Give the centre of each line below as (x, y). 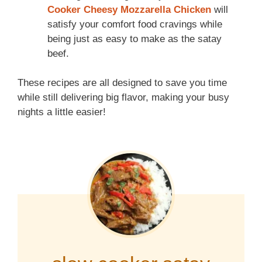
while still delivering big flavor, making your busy (123, 98)
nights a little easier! (62, 112)
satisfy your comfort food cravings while (135, 24)
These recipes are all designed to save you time (122, 83)
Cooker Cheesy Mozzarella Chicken (129, 9)
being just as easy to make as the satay (135, 39)
